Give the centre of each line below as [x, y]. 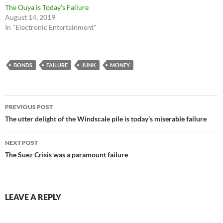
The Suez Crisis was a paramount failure [66, 155]
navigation [35, 121]
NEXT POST [21, 143]
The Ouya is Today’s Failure [47, 7]
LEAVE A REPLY [33, 197]
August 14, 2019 [30, 17]
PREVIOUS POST [29, 107]
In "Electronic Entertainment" [51, 27]
